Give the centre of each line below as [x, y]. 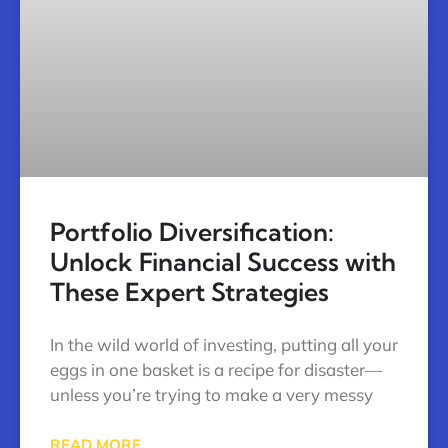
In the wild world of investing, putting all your [224, 345]
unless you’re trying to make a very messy [211, 395]
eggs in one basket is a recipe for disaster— [216, 370]
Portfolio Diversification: [192, 232]
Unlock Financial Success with [223, 262]
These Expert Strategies [189, 292]
